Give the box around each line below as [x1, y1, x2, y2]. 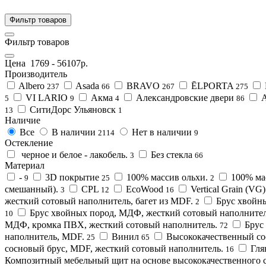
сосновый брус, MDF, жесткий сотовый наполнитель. [5, 243, 223, 254]
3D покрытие [45, 172, 99, 182]
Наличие [5, 115, 40, 125]
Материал [5, 160, 45, 170]
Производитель [5, 68, 67, 79]
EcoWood [126, 183, 163, 194]
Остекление [5, 137, 53, 148]
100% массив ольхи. [126, 172, 208, 182]
